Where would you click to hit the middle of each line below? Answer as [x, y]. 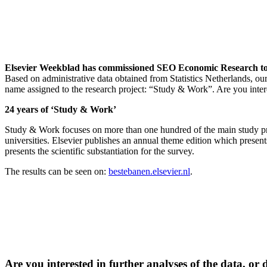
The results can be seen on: [57, 171]
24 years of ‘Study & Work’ [60, 109]
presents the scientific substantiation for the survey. [100, 151]
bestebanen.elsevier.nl [149, 171]
